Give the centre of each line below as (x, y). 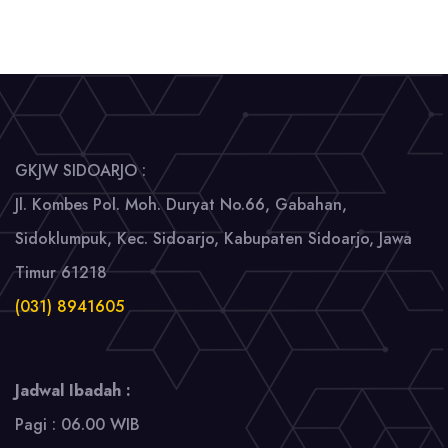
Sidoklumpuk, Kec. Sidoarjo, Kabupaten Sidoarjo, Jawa (213, 239)
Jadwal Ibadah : (73, 391)
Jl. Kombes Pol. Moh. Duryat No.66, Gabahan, (181, 205)
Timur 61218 (61, 273)
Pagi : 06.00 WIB (77, 425)
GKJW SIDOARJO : (80, 171)
